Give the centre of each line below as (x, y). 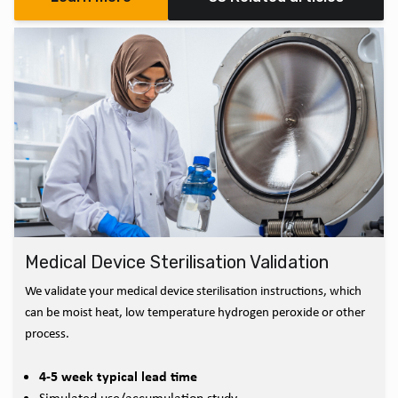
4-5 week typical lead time (118, 376)
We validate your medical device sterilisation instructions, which (193, 291)
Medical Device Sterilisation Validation (177, 263)
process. (47, 334)
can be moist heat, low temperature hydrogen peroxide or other (195, 312)
